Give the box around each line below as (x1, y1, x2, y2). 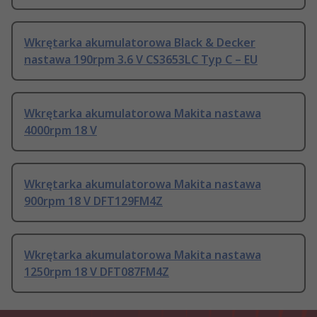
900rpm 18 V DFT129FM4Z (24, 193, 163, 209)
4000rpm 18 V (24, 122, 97, 139)
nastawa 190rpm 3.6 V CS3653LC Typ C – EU (24, 52, 258, 68)
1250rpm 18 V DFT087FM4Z (24, 264, 169, 280)
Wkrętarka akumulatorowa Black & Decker (24, 35, 255, 51)
